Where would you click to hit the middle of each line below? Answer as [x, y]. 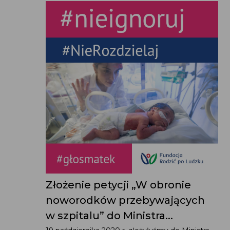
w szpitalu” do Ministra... [109, 216]
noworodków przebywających [125, 200]
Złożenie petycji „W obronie [118, 185]
